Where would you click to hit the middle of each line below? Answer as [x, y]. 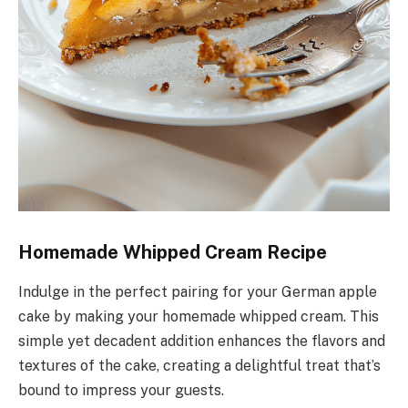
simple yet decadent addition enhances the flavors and [202, 342]
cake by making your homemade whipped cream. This [199, 317]
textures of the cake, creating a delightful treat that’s [199, 366]
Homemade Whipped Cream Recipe [173, 252]
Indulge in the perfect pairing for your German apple [198, 292]
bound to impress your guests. [121, 391]
